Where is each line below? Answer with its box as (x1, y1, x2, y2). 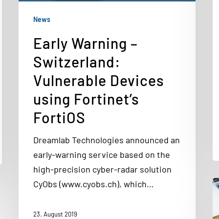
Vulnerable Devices (33, 71, 164, 89)
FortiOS (33, 109, 86, 126)
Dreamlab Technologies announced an (33, 134, 180, 145)
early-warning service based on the (33, 149, 170, 160)
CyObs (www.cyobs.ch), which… (33, 178, 153, 189)
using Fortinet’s (33, 90, 139, 108)
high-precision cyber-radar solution (33, 164, 172, 175)
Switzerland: (33, 53, 120, 70)
